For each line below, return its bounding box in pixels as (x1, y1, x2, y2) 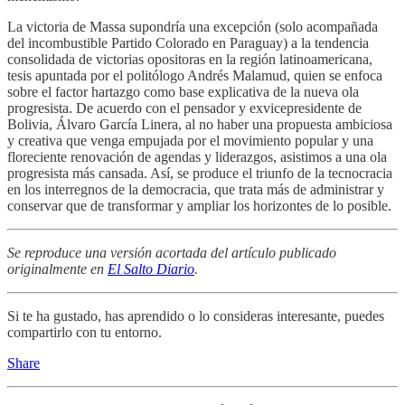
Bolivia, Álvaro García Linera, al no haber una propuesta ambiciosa (7, 117, 392, 133)
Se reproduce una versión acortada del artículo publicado (7, 245, 336, 261)
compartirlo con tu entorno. (7, 325, 162, 341)
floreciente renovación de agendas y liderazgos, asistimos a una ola (7, 149, 387, 165)
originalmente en (7, 261, 108, 278)
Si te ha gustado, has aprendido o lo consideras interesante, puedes (7, 308, 384, 325)
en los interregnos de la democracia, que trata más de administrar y (7, 182, 384, 198)
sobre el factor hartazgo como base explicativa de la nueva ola (7, 84, 359, 100)
